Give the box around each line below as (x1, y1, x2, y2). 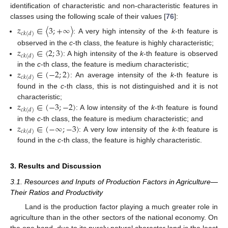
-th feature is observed (144, 49, 218, 58)
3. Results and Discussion (10, 162, 101, 170)
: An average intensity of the (70, 71, 171, 79)
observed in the (17, 38, 70, 47)
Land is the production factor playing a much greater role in (24, 203, 218, 211)
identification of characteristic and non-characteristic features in (10, 2, 218, 10)
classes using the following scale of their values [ (10, 12, 166, 20)
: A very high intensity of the (73, 26, 172, 35)
